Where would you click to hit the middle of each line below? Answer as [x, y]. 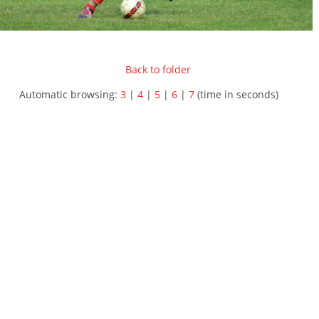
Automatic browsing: [70, 94]
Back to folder [158, 69]
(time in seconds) [236, 94]
